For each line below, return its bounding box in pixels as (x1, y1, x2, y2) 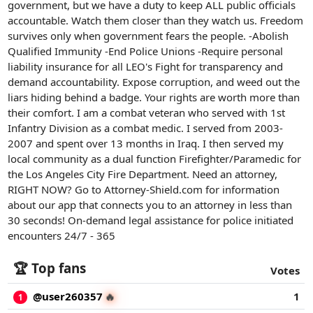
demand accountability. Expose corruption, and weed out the (8, 74, 300, 89)
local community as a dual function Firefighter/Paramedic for (8, 151, 302, 166)
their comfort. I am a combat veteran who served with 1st (8, 105, 286, 119)
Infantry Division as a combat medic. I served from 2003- (8, 120, 284, 135)
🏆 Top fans (13, 259, 86, 277)
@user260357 (32, 289, 103, 303)
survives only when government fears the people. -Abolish (8, 28, 289, 43)
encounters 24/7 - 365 (8, 228, 116, 242)
